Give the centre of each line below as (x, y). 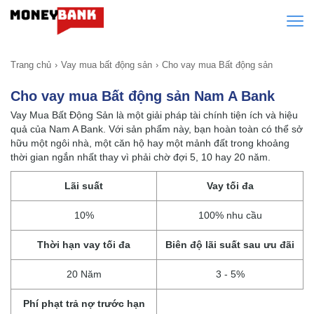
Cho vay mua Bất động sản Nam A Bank (143, 96)
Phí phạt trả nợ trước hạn (84, 303)
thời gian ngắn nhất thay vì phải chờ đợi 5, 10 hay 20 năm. (141, 157)
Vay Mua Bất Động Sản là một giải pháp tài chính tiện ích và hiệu (154, 115)
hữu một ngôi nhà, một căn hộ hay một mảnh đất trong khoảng (150, 143)
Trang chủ (31, 65)
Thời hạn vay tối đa (84, 245)
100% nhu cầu (230, 215)
